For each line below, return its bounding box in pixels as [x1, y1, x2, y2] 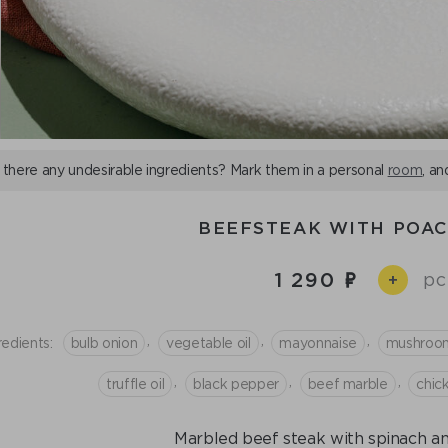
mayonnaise [279, 334, 357, 351]
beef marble [307, 375, 388, 392]
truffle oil [106, 375, 165, 392]
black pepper [192, 375, 279, 392]
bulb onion [70, 334, 138, 351]
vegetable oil [166, 334, 251, 351]
